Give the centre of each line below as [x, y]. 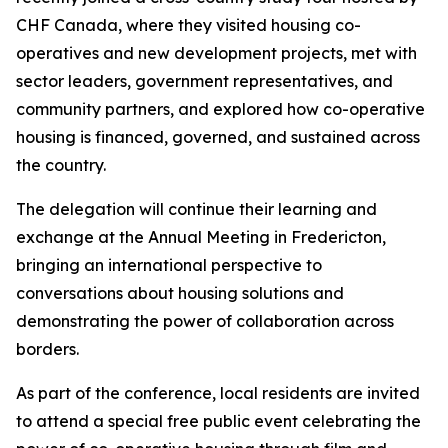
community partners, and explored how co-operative [220, 109]
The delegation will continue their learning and [196, 209]
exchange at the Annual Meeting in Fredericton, [201, 237]
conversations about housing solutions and [180, 293]
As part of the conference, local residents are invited [218, 393]
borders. [47, 349]
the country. [61, 165]
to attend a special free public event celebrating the [218, 421]
